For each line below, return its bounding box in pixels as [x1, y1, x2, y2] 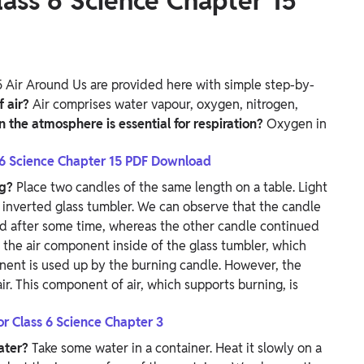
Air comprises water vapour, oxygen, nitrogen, [32, 96, 298, 114]
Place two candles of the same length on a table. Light [16, 179, 327, 197]
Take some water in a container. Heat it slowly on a [32, 340, 322, 357]
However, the [224, 257, 301, 275]
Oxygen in [266, 115, 327, 133]
